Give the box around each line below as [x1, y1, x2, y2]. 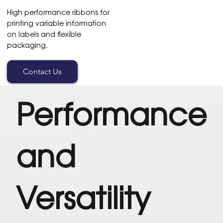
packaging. [7, 39, 48, 50]
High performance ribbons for [7, 6, 110, 17]
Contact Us [23, 66, 62, 76]
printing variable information [7, 17, 107, 28]
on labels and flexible [7, 28, 82, 39]
